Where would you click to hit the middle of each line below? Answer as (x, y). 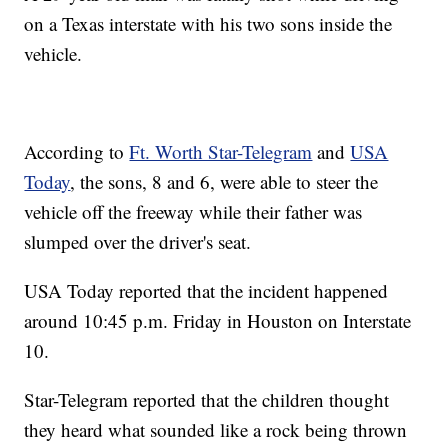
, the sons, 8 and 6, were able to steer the (224, 182)
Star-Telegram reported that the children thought (207, 400)
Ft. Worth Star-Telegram (221, 152)
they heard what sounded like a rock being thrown (216, 430)
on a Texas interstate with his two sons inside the (208, 24)
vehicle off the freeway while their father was (193, 212)
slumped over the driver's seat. (138, 242)
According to (77, 152)
